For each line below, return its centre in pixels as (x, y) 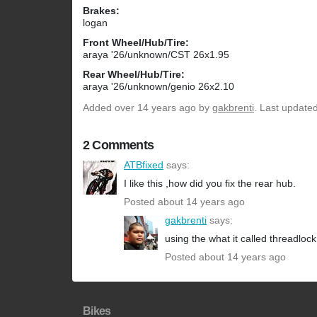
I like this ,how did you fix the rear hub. (210, 184)
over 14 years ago (155, 108)
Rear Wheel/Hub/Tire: (134, 75)
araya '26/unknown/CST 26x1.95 (156, 55)
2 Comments (118, 145)
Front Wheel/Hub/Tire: (136, 43)
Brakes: (101, 11)
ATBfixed (144, 165)
